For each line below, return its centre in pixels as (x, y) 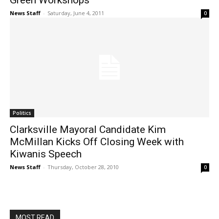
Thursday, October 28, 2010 (83, 167)
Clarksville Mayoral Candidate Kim (88, 130)
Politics (22, 113)
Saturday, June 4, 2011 (76, 13)
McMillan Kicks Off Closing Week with (97, 142)
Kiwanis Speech (46, 154)
